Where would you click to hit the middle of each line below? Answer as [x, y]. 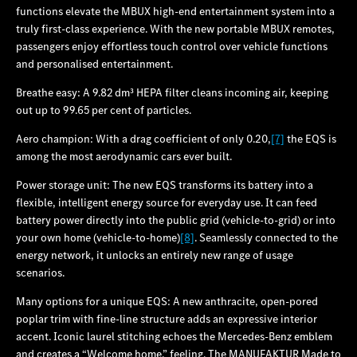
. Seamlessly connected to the [266, 237]
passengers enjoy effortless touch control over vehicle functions [172, 46]
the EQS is [310, 138]
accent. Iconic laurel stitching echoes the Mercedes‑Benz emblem [174, 336]
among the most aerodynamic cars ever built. [124, 156]
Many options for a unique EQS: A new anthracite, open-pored [167, 301]
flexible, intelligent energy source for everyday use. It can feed [167, 202]
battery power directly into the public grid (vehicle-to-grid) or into [176, 220]
